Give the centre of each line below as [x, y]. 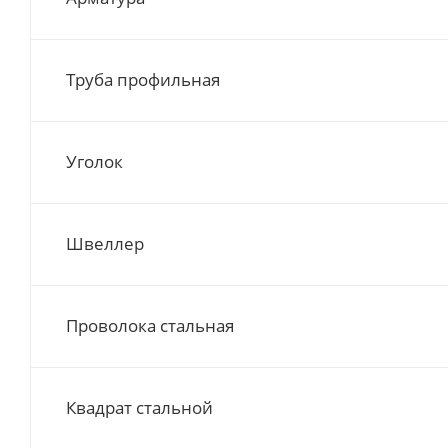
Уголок [94, 161]
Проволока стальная [150, 325]
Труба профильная [143, 79]
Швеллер [105, 243]
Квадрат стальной [139, 407]
